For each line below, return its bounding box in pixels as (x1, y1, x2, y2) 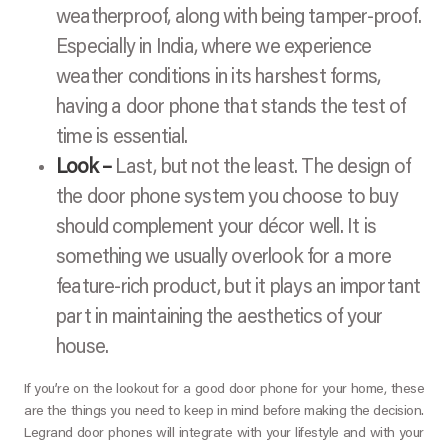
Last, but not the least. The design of (111, 158, 411, 179)
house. (56, 338, 109, 359)
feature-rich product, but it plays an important (56, 278, 421, 299)
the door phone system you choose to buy (56, 188, 398, 209)
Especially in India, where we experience (56, 38, 372, 59)
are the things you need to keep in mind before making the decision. (24, 405, 424, 420)
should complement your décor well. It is (56, 218, 377, 239)
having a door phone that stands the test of (56, 98, 406, 119)
